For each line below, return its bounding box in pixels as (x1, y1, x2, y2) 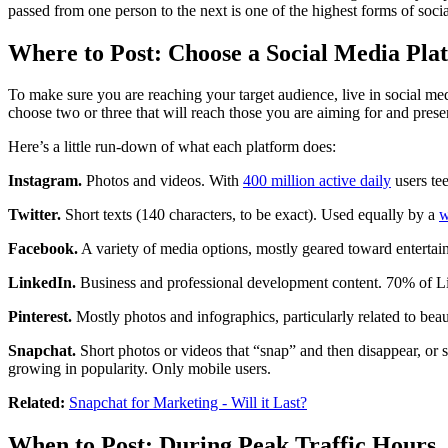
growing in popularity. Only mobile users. (8, 360, 271, 378)
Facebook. (8, 240, 78, 258)
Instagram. (8, 172, 82, 190)
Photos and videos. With (82, 172, 243, 190)
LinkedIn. (8, 274, 76, 292)
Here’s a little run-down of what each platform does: (8, 138, 336, 156)
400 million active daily (243, 172, 391, 190)
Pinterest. (8, 308, 72, 326)
